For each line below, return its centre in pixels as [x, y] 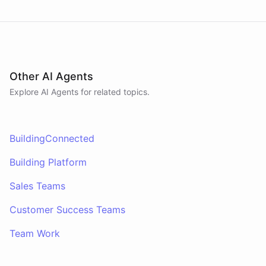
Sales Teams [37, 186]
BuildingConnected [52, 138]
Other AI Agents [51, 76]
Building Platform [48, 162]
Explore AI [30, 92]
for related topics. [114, 92]
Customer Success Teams [67, 210]
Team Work [35, 233]
